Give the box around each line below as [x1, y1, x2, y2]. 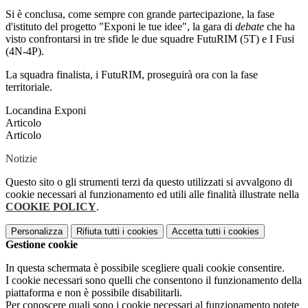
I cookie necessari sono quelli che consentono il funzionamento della [5, 274, 302, 287]
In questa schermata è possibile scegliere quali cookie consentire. [5, 262, 285, 274]
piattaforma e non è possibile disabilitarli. [5, 287, 182, 299]
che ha [267, 21, 295, 33]
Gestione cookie [5, 239, 78, 251]
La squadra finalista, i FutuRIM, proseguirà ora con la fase [5, 69, 258, 81]
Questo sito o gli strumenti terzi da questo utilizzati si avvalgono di [5, 176, 292, 188]
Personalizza [11, 226, 63, 237]
